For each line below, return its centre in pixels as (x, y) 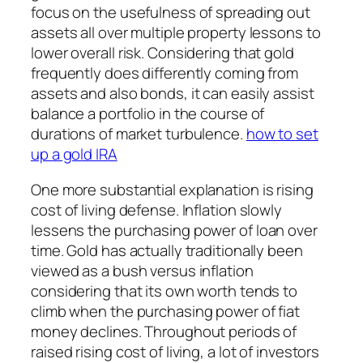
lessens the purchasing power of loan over (174, 230)
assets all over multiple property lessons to (176, 33)
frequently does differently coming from (165, 73)
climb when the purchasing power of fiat (166, 311)
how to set (282, 134)
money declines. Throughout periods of (164, 331)
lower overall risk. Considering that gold (162, 53)
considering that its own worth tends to (164, 290)
